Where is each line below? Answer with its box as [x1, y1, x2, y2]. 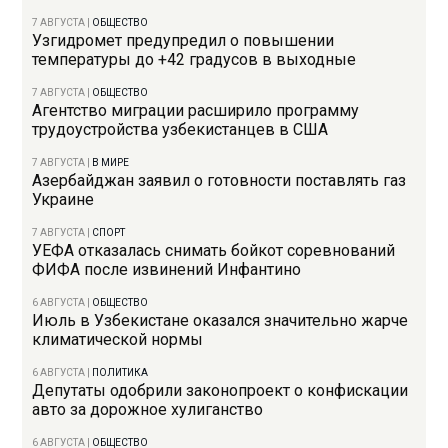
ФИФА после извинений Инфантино [32, 260, 302, 280]
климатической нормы [32, 330, 204, 350]
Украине [32, 190, 95, 210]
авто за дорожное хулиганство [32, 400, 264, 420]
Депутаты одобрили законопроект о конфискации [32, 381, 409, 401]
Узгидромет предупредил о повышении [32, 31, 335, 51]
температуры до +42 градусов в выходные [32, 50, 357, 70]
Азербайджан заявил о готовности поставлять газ [32, 171, 407, 191]
